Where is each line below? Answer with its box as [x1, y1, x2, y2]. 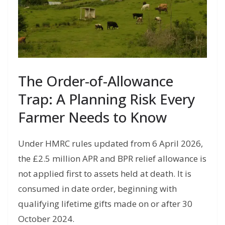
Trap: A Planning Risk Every [18, 89, 195, 108]
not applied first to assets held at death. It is [18, 167, 191, 179]
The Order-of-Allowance [18, 71, 173, 90]
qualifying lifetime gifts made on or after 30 [18, 197, 192, 209]
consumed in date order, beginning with [18, 182, 177, 194]
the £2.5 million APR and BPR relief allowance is [18, 152, 206, 164]
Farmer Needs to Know [18, 107, 167, 127]
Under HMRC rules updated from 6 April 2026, [18, 137, 203, 149]
